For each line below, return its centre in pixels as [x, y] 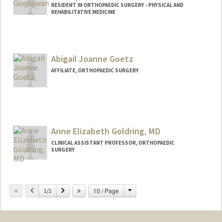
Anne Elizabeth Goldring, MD [106, 131]
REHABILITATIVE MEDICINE [83, 12]
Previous [44, 190]
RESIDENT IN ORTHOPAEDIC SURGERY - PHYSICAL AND [117, 5]
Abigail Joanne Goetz [92, 58]
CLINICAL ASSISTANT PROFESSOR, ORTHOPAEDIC [112, 142]
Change [142, 190]
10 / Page [106, 190]
